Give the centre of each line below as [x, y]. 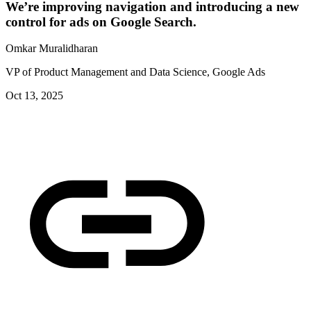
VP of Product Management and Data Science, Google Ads [135, 72]
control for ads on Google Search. [101, 22]
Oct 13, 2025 [34, 96]
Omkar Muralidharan [52, 49]
